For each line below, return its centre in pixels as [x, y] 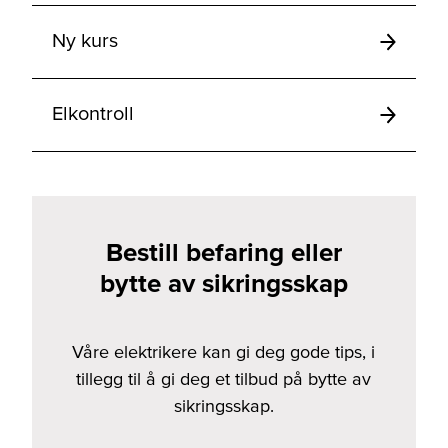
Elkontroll [93, 113]
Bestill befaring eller [223, 252]
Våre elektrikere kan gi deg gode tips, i [224, 352]
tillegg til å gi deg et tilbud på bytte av [224, 379]
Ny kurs [85, 40]
